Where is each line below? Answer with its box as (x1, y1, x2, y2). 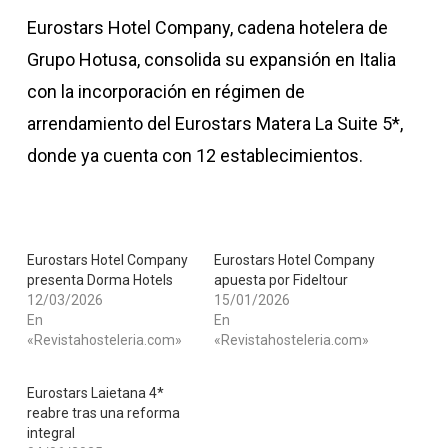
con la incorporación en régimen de (26, 81, 305, 102)
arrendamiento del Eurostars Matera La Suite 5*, (26, 113, 403, 134)
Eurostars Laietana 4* (26, 385, 164, 401)
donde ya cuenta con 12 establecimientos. (26, 145, 363, 166)
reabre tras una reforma (26, 405, 180, 421)
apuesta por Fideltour (213, 272, 348, 288)
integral (26, 425, 75, 441)
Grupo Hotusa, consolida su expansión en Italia (26, 49, 396, 70)
